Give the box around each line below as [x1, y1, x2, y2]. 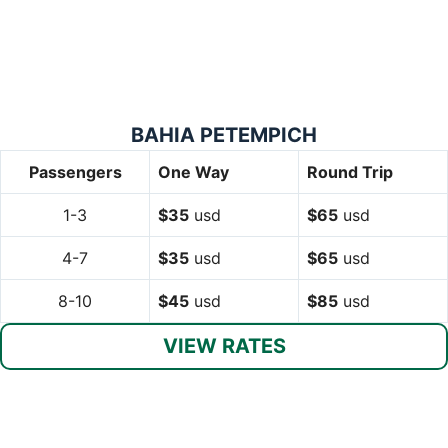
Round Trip [307, 161, 393, 182]
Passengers [28, 161, 122, 182]
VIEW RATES [162, 333, 286, 358]
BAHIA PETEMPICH [131, 122, 317, 147]
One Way [158, 161, 229, 182]
